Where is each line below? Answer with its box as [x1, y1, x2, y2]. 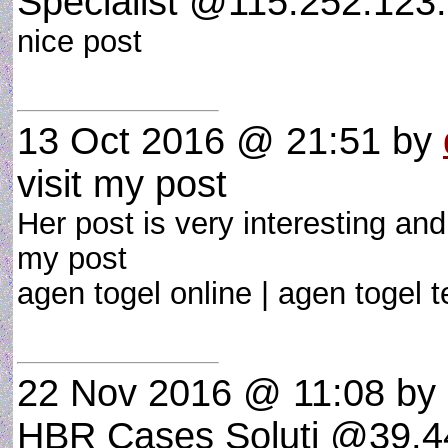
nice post [17, 24, 160, 58]
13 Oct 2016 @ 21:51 [17, 120, 381, 162]
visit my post [17, 163, 227, 205]
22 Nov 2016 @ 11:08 [17, 372, 385, 414]
